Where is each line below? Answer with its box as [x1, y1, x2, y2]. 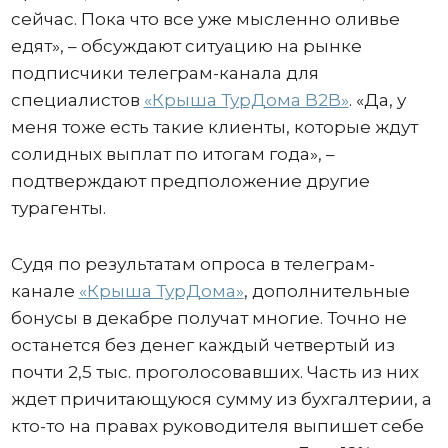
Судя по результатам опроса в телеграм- [10, 254, 375, 274]
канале [10, 281, 79, 301]
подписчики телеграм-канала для [10, 63, 319, 83]
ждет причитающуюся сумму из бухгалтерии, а [10, 389, 432, 409]
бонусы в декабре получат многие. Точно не [10, 308, 407, 328]
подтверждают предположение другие [10, 171, 370, 191]
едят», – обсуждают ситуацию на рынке [10, 36, 362, 56]
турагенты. [10, 198, 106, 218]
